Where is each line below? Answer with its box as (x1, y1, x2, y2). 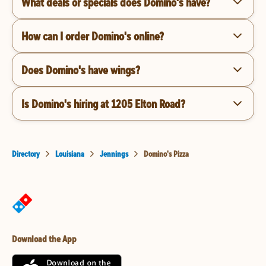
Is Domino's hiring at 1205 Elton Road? (21, 96, 185, 111)
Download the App (12, 233, 77, 245)
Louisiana (55, 148, 84, 159)
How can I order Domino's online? (21, 28, 164, 43)
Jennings (100, 148, 128, 159)
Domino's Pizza (144, 148, 189, 159)
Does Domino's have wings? (21, 62, 140, 77)
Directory (12, 148, 40, 159)
